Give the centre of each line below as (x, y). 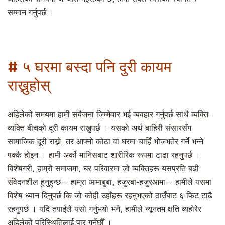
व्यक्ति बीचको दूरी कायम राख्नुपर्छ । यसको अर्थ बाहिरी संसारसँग (99, 128)
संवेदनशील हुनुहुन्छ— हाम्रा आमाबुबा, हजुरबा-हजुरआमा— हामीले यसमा (109, 183)
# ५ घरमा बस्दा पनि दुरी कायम (90, 67)
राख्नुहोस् (29, 85)
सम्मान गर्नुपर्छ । (31, 13)
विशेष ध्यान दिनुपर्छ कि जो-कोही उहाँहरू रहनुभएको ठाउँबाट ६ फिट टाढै (110, 196)
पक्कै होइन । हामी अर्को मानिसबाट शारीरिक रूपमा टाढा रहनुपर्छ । (104, 155)
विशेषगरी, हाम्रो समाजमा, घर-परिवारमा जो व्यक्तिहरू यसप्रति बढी (103, 169)
